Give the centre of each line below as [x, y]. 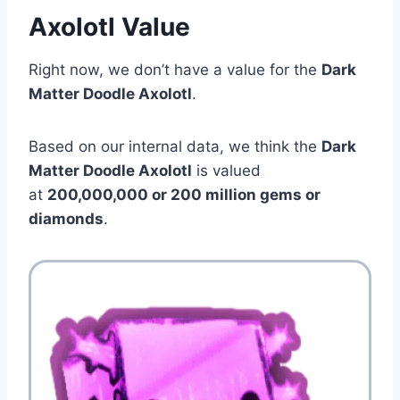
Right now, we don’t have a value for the [175, 69]
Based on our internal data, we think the [175, 146]
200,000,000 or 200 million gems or [184, 194]
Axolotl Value [109, 26]
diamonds [66, 218]
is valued [226, 170]
